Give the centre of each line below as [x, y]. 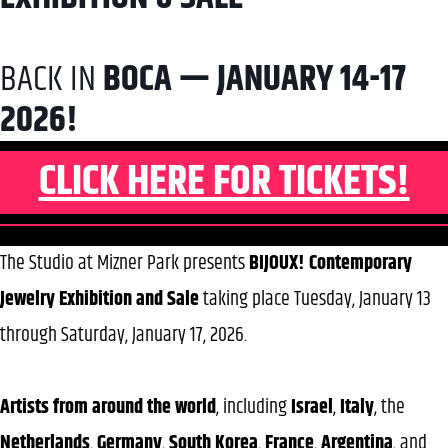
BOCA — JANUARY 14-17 [254, 79]
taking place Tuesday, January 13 [315, 299]
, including [253, 407]
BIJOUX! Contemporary [330, 263]
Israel [312, 407]
